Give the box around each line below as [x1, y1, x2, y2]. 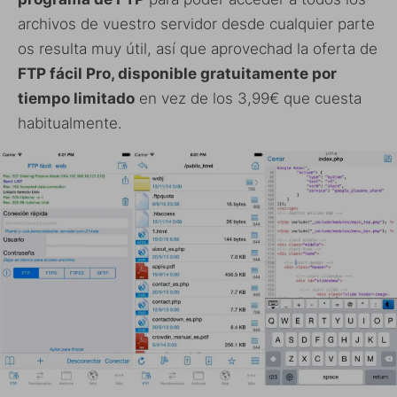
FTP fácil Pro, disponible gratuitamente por [18, 64, 337, 82]
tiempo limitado [18, 89, 135, 107]
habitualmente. [18, 113, 122, 132]
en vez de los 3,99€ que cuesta [135, 89, 362, 107]
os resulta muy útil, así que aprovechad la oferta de [18, 39, 378, 58]
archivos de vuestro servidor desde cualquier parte [18, 14, 375, 33]
